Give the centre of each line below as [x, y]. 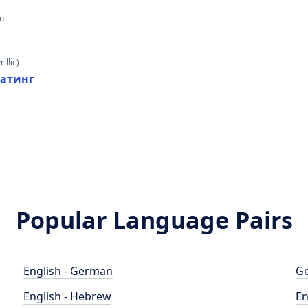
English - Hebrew [68, 296]
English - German [68, 271]
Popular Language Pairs [154, 220]
